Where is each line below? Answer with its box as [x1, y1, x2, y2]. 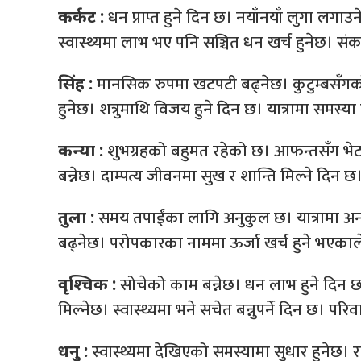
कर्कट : [58, 4, 104, 27]
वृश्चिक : [58, 272, 116, 295]
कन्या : [58, 138, 103, 161]
